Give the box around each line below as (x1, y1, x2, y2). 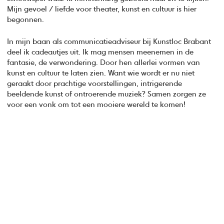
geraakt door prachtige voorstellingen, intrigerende (7, 79, 182, 87)
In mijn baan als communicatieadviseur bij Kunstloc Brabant (7, 37, 211, 45)
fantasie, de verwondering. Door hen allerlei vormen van (7, 58, 200, 66)
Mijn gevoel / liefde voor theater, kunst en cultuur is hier (7, 5, 197, 13)
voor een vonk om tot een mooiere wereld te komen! (7, 100, 186, 108)
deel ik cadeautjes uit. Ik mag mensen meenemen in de (7, 48, 194, 56)
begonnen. (7, 16, 44, 24)
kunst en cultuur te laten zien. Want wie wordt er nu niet (7, 69, 195, 77)
